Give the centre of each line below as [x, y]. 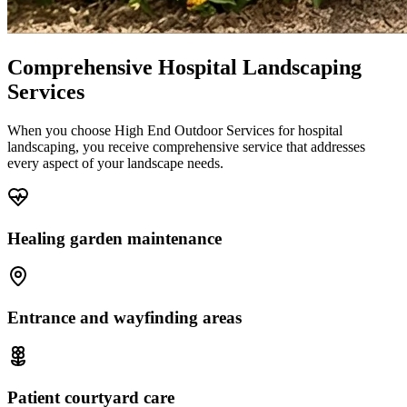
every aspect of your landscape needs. [115, 163]
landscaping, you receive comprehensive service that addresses [186, 147]
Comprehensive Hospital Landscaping [184, 68]
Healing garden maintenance [114, 238]
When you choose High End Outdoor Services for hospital [175, 130]
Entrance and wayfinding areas [124, 318]
